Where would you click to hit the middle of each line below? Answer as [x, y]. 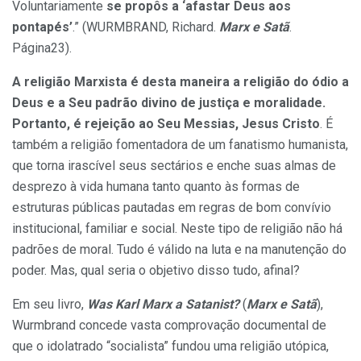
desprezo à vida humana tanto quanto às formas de [156, 187]
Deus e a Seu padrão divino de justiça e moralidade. [169, 103]
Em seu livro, [50, 305]
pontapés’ [42, 27]
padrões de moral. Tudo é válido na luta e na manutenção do [179, 250]
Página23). [42, 48]
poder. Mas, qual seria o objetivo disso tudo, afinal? [156, 271]
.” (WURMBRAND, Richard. [146, 27]
